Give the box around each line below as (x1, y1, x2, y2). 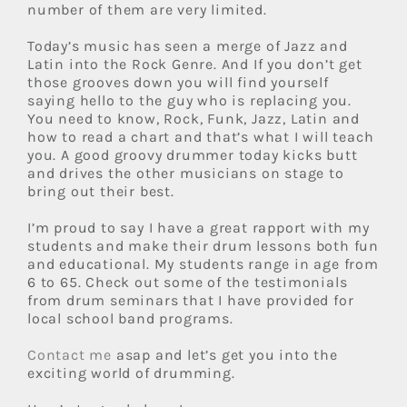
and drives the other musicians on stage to (27, 164, 344, 183)
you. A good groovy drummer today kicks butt (27, 146, 358, 164)
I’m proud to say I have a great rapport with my (27, 219, 370, 237)
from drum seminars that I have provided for (27, 292, 354, 310)
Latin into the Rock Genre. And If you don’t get (27, 55, 362, 74)
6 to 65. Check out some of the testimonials (27, 273, 348, 292)
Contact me (27, 346, 113, 364)
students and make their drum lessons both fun (27, 237, 379, 255)
